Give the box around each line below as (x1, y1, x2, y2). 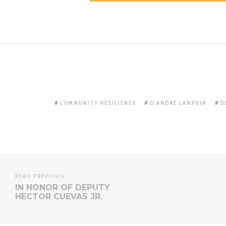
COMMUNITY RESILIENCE (60, 99, 136, 106)
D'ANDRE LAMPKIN (150, 99, 207, 106)
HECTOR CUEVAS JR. (15, 192, 102, 202)
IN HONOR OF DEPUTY (15, 183, 110, 193)
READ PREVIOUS (15, 173, 65, 180)
